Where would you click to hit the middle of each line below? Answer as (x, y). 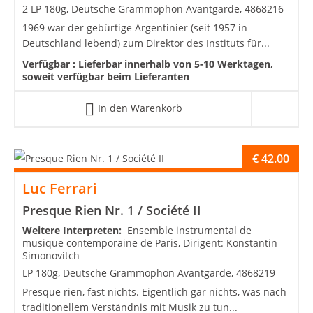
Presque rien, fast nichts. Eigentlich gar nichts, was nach (154, 291)
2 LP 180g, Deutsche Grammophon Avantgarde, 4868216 (153, 9)
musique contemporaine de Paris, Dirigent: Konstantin (150, 242)
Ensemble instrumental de (189, 230)
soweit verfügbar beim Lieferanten (106, 77)
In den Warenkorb (140, 108)
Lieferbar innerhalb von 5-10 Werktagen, (176, 64)
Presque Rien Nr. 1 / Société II (112, 210)
